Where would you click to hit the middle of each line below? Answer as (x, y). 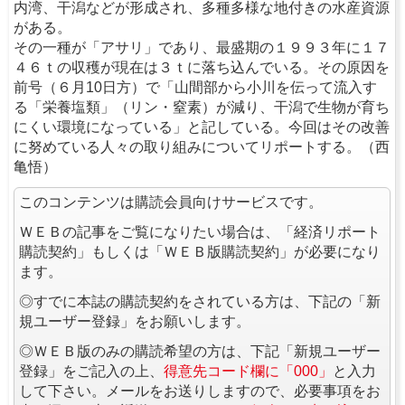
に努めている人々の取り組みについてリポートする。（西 (202, 146)
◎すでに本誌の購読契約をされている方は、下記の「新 (200, 301)
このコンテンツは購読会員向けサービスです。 (171, 202)
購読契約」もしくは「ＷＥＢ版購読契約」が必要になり (200, 251)
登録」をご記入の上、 (91, 371)
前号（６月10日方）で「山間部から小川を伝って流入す (195, 87)
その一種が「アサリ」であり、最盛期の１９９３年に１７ (202, 47)
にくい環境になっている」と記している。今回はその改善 (202, 127)
